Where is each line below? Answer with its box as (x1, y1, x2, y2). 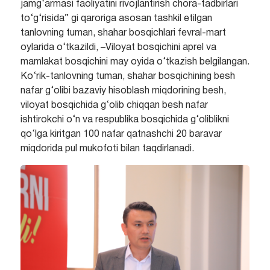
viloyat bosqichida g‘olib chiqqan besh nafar (20, 101, 208, 110)
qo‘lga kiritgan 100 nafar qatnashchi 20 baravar (20, 130, 222, 139)
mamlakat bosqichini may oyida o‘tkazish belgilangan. (20, 58, 250, 67)
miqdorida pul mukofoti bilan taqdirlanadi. (20, 145, 194, 154)
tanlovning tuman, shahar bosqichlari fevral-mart (20, 29, 226, 38)
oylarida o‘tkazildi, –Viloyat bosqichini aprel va (20, 43, 216, 52)
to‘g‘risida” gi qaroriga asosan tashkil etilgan (20, 14, 212, 24)
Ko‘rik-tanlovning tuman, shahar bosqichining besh (20, 72, 235, 81)
